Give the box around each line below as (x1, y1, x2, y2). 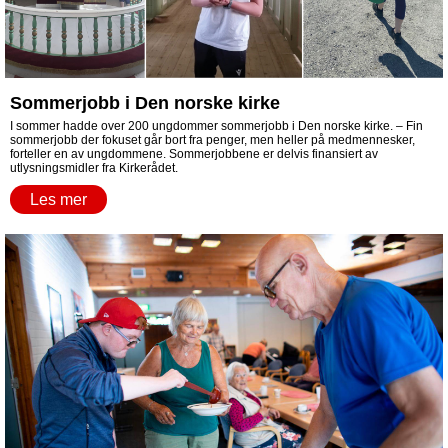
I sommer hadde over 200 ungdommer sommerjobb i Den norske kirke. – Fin (10, 119, 423, 133)
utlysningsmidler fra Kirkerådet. (10, 161, 178, 175)
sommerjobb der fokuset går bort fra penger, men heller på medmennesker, (10, 133, 415, 147)
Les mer (30, 191, 87, 208)
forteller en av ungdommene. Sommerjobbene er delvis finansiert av (10, 147, 378, 161)
